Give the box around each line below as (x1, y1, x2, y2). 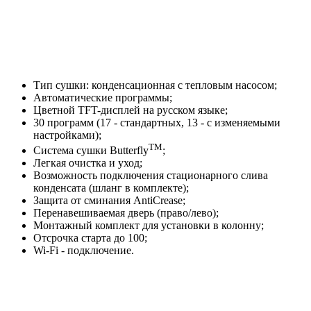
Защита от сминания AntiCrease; (33, 194, 185, 207)
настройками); (33, 128, 101, 141)
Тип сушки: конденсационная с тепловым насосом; (33, 78, 277, 91)
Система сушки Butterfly (33, 144, 149, 157)
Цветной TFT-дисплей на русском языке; (33, 103, 228, 116)
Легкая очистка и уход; (33, 157, 142, 169)
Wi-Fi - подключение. (33, 244, 134, 257)
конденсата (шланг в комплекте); (33, 182, 189, 194)
